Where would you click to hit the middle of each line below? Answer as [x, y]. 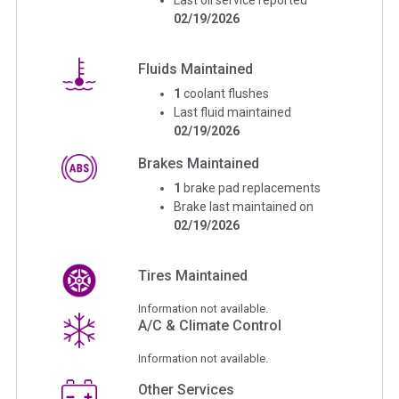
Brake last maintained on [244, 206]
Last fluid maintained [233, 112]
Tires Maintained [193, 275]
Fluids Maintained [196, 69]
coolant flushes [227, 93]
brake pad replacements [252, 187]
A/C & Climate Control [210, 325]
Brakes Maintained [199, 163]
